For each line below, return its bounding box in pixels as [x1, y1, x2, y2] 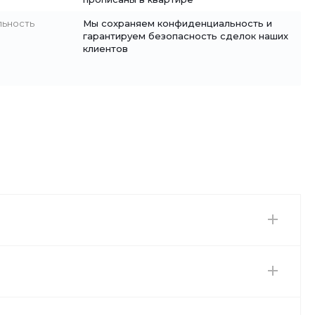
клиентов [83, 43, 128, 54]
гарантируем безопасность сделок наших [83, 30, 288, 41]
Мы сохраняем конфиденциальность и [83, 18, 272, 29]
